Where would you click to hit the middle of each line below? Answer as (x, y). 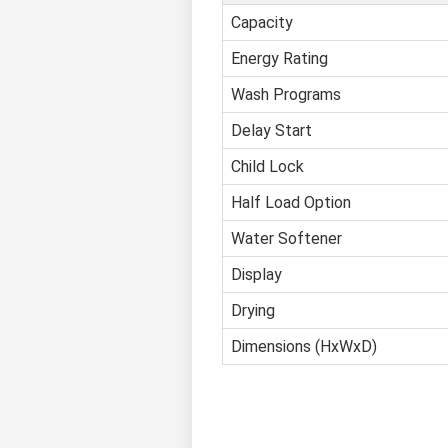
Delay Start (271, 131)
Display (256, 275)
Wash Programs (286, 95)
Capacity (262, 23)
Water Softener (286, 239)
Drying (253, 311)
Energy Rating (279, 59)
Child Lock (267, 167)
